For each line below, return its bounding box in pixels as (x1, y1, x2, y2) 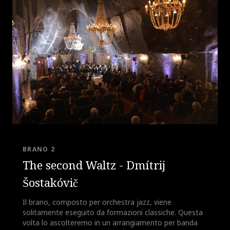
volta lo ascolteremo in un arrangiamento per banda (22, 217, 198, 228)
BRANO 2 (22, 144, 55, 154)
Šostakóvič (22, 174, 78, 191)
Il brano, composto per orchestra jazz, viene (22, 196, 171, 207)
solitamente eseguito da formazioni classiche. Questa (22, 206, 203, 218)
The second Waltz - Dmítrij (22, 156, 165, 174)
